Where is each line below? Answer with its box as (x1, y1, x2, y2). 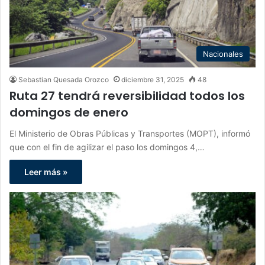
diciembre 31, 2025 (121, 75, 184, 84)
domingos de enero (9, 104, 128, 121)
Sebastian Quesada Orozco (18, 75, 109, 84)
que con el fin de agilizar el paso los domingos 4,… (9, 141, 205, 152)
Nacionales (203, 49, 243, 59)
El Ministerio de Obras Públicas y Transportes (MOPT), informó (9, 128, 250, 138)
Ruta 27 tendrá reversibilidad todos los (9, 87, 245, 104)
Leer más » (24, 166, 67, 177)
